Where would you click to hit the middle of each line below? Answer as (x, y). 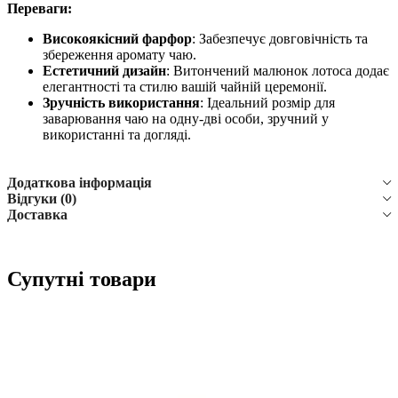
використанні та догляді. (117, 135)
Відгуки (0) (42, 199)
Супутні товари (82, 279)
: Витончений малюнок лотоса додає (278, 71)
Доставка (37, 215)
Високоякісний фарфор (117, 39)
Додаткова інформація (80, 183)
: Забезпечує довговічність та (280, 39)
